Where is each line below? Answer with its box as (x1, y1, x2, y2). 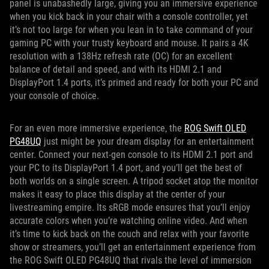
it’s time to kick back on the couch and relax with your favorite (10, 228, 249, 240)
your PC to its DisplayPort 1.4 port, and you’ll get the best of (10, 162, 242, 174)
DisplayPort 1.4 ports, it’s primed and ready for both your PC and (10, 77, 258, 89)
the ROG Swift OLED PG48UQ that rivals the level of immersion (10, 255, 252, 267)
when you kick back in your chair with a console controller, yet (10, 11, 248, 23)
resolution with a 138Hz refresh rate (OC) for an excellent (10, 50, 232, 62)
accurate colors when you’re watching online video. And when (10, 215, 247, 227)
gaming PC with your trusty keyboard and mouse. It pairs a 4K (10, 37, 249, 49)
